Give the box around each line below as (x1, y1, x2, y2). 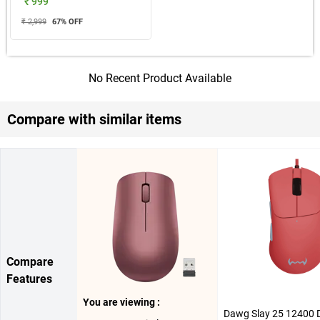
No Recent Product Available (89, 71, 231, 85)
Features (6, 272, 52, 286)
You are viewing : (83, 296, 160, 308)
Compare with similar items (7, 111, 181, 128)
